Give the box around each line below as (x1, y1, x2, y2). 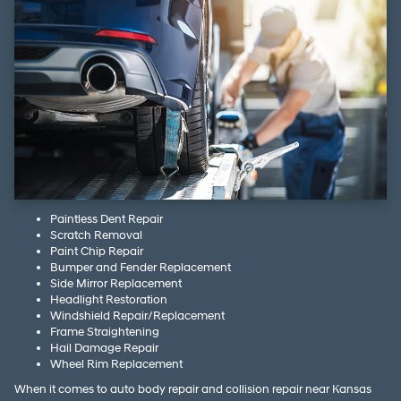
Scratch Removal (50, 227, 142, 243)
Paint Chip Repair (50, 243, 143, 259)
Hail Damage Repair (50, 340, 158, 355)
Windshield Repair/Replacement (50, 308, 225, 323)
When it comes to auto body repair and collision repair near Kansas (14, 381, 371, 397)
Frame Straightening (50, 324, 159, 339)
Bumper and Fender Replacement (50, 260, 231, 275)
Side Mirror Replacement (50, 276, 182, 291)
